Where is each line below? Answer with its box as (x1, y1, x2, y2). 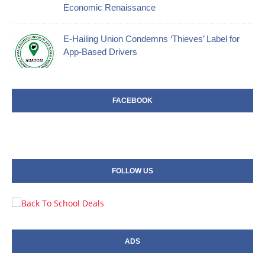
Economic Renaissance (63, 2, 156, 13)
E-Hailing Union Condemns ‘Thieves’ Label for (63, 34, 240, 44)
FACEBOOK (112, 96, 153, 105)
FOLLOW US (112, 167, 153, 176)
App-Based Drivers (63, 47, 137, 57)
